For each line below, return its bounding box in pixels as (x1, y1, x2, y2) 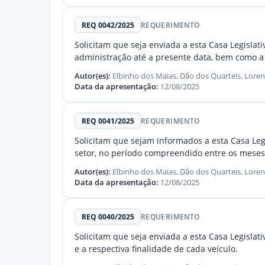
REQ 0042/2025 (81, 20, 134, 30)
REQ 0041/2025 (81, 115, 134, 126)
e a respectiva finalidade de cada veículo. (75, 244, 238, 254)
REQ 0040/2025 (81, 211, 134, 222)
